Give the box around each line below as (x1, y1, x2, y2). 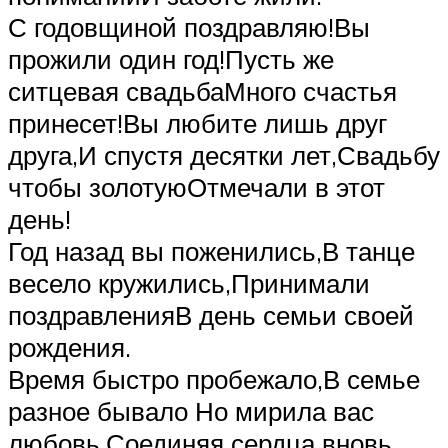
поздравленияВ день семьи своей (8, 299, 414, 332)
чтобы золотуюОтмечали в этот (8, 171, 385, 204)
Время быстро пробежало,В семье (8, 363, 420, 396)
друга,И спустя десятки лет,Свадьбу (8, 139, 440, 172)
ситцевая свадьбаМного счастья (8, 75, 397, 108)
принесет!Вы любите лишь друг (8, 107, 387, 140)
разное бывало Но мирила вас (8, 395, 374, 428)
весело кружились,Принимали (8, 267, 370, 300)
